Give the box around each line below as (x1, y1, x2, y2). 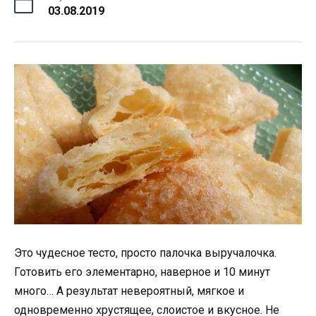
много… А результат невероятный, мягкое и (14, 284, 244, 298)
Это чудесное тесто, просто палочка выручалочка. (14, 245, 276, 260)
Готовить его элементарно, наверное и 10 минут (14, 265, 270, 279)
